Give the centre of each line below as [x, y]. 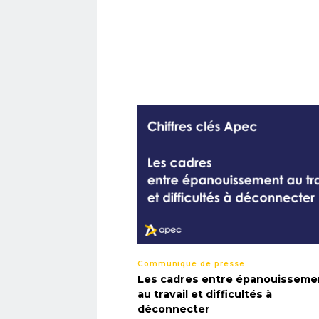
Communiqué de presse [191, 263]
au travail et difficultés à [204, 294]
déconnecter [173, 309]
